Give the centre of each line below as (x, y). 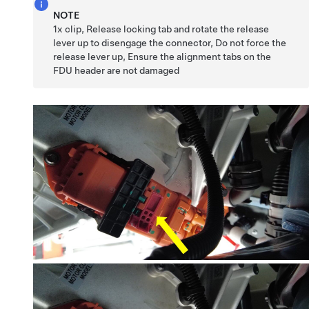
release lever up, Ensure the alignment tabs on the (162, 56)
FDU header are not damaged (117, 70)
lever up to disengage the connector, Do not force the (170, 42)
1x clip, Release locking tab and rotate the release (161, 29)
